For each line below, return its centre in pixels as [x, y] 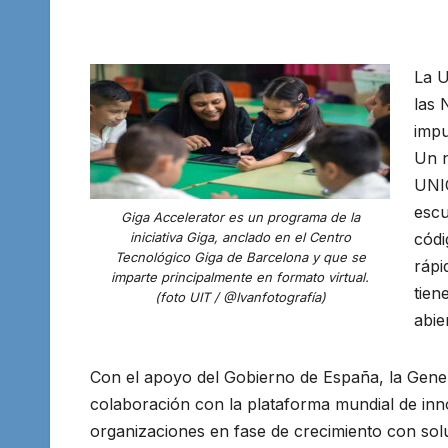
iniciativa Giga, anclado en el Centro [240, 237]
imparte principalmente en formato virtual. [240, 277]
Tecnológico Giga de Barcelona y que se [240, 257]
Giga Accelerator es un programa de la [240, 217]
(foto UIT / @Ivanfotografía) [240, 297]
